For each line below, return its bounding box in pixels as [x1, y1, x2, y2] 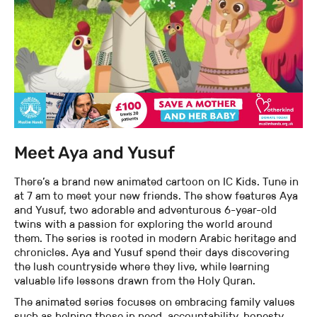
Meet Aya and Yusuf [14, 143, 175, 163]
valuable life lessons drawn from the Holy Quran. [14, 274, 255, 288]
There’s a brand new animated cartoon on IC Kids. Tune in [14, 175, 299, 189]
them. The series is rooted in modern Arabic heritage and [14, 231, 296, 246]
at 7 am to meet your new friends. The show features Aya [14, 189, 298, 203]
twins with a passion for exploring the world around [14, 217, 272, 231]
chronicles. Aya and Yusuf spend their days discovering [14, 246, 289, 260]
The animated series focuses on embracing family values [14, 295, 295, 309]
